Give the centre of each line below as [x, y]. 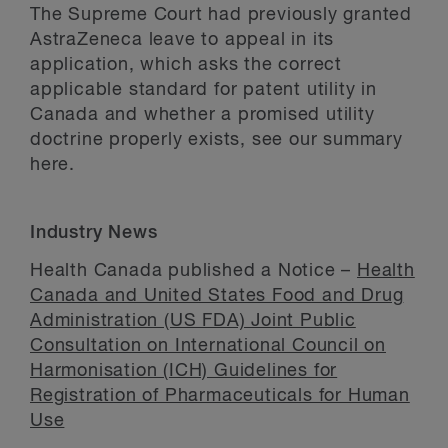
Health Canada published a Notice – [193, 271]
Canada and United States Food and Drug [217, 296]
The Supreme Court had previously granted [221, 15]
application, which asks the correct [186, 65]
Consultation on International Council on [208, 346]
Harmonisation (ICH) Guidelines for [184, 371]
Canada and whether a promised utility [202, 115]
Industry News [94, 233]
